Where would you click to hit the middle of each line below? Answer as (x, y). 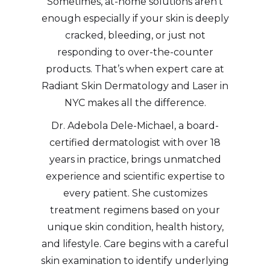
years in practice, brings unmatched (135, 159)
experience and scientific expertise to (135, 176)
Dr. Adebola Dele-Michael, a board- (135, 125)
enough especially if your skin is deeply (135, 18)
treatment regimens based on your (135, 210)
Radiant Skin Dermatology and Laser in (135, 86)
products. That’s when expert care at (135, 69)
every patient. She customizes (135, 193)
